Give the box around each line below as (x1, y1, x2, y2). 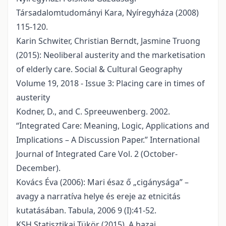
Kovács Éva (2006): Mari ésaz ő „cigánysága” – (16, 177, 189, 188)
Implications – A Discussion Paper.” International (16, 134, 200, 146)
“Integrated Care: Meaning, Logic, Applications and (16, 120, 209, 132)
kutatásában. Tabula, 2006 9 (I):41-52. (16, 205, 156, 216)
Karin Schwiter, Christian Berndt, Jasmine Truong (16, 35, 200, 47)
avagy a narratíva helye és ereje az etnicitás (16, 191, 181, 202)
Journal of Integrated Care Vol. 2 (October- (16, 148, 178, 160)
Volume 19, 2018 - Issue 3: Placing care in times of (16, 78, 205, 89)
